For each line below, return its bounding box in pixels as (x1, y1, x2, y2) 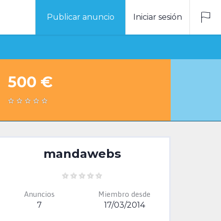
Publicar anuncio (46, 12, 114, 22)
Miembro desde (98, 190, 150, 198)
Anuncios (24, 190, 55, 198)
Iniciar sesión (133, 12, 182, 22)
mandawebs (43, 147, 121, 161)
